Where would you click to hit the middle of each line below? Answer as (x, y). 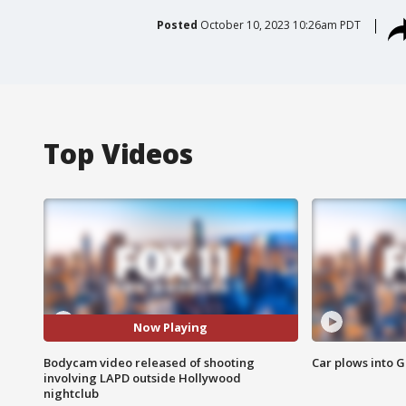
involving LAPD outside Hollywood (142, 377)
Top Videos (118, 153)
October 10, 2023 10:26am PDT (280, 24)
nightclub (71, 393)
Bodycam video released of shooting (149, 362)
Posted (177, 24)
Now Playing (171, 328)
